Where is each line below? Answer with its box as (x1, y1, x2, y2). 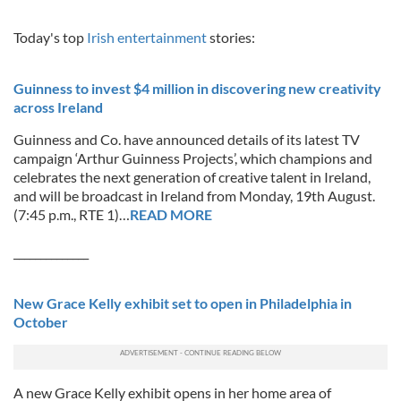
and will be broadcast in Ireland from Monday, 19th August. (13, 187, 375, 204)
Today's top (13, 29, 84, 46)
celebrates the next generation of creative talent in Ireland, (13, 168, 371, 185)
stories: (209, 29, 255, 46)
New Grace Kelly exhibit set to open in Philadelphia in (13, 294, 352, 311)
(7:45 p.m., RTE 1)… (13, 206, 130, 223)
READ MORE (130, 206, 212, 223)
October (13, 313, 68, 330)
